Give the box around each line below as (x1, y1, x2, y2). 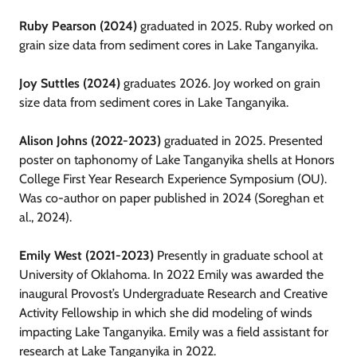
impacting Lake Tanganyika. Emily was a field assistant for (19, 324, 328, 340)
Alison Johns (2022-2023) (19, 133, 161, 149)
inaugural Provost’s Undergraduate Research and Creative (19, 286, 328, 302)
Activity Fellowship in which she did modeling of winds (19, 305, 312, 321)
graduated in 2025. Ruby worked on (137, 18, 333, 34)
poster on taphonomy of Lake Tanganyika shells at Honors (19, 152, 335, 168)
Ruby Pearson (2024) (19, 18, 137, 34)
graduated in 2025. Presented (161, 133, 323, 149)
